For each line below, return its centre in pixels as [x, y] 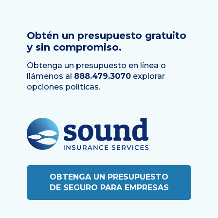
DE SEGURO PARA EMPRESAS [109, 188]
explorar [148, 76]
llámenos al [50, 76]
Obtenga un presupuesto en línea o [96, 66]
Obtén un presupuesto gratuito [107, 36]
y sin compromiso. [74, 47]
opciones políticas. [64, 87]
